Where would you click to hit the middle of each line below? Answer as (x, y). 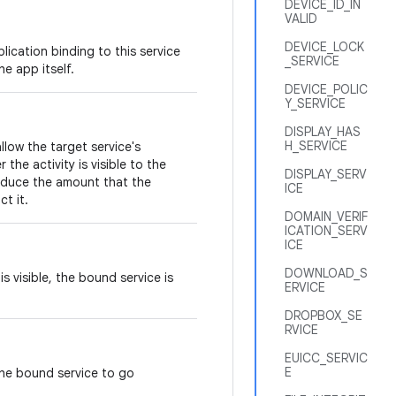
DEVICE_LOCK (324, 47)
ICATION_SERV (326, 231)
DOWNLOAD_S (326, 273)
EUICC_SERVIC (326, 358)
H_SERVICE (316, 146)
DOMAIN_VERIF (326, 217)
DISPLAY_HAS (323, 132)
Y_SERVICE (315, 103)
